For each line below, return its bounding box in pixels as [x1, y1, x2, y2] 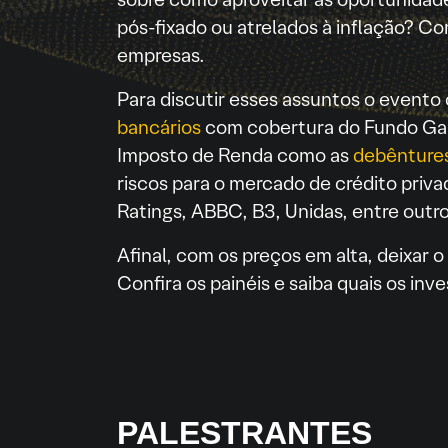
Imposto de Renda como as [117, 143, 353, 168]
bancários [117, 115, 205, 140]
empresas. [117, 43, 205, 68]
